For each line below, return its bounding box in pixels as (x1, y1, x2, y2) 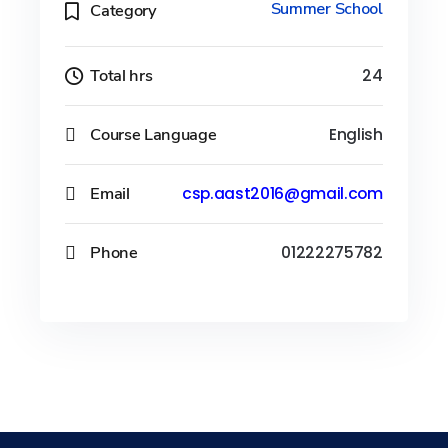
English (328, 124, 383, 145)
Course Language (90, 122, 217, 146)
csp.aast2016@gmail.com (181, 183, 383, 204)
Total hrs (90, 63, 153, 87)
